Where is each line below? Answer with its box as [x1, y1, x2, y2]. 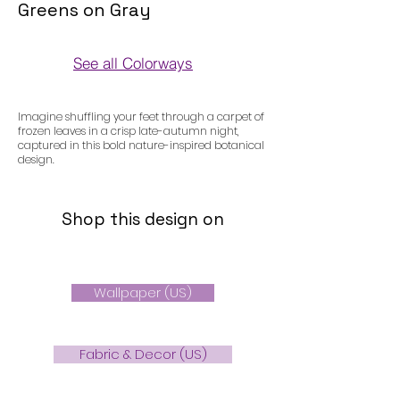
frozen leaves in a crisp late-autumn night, [18, 123, 239, 139]
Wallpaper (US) [94, 283, 192, 303]
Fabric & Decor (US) [79, 345, 207, 364]
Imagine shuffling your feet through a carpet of [18, 109, 264, 125]
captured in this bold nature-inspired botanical [18, 137, 264, 154]
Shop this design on [62, 208, 224, 231]
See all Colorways [73, 53, 193, 72]
